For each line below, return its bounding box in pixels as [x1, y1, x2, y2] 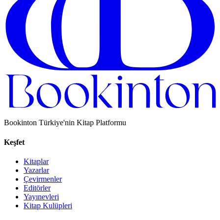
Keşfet [4, 137, 25, 146]
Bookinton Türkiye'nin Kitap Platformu [4, 118, 126, 127]
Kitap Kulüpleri [24, 201, 72, 210]
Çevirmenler [24, 174, 62, 183]
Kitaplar [24, 157, 49, 165]
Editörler [24, 183, 51, 192]
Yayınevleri [24, 192, 59, 201]
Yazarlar [24, 165, 49, 174]
